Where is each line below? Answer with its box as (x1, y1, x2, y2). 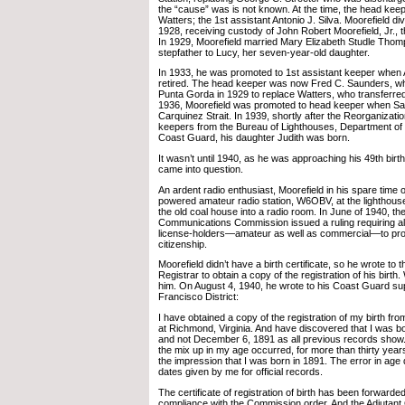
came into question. (158, 163, 243, 174)
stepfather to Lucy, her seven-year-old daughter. (158, 46, 370, 58)
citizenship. (158, 238, 207, 250)
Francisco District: (158, 291, 239, 303)
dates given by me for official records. (158, 365, 323, 377)
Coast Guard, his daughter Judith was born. (158, 132, 350, 144)
